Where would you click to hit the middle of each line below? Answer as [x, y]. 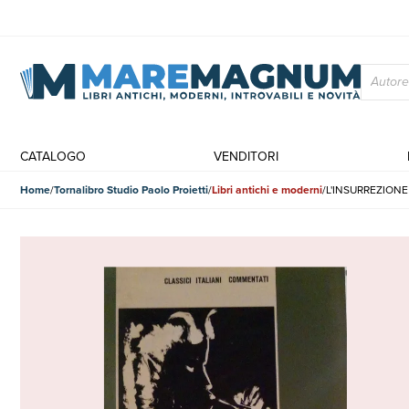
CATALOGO [53, 157]
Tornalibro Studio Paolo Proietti [131, 189]
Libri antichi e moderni [267, 189]
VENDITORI [246, 157]
